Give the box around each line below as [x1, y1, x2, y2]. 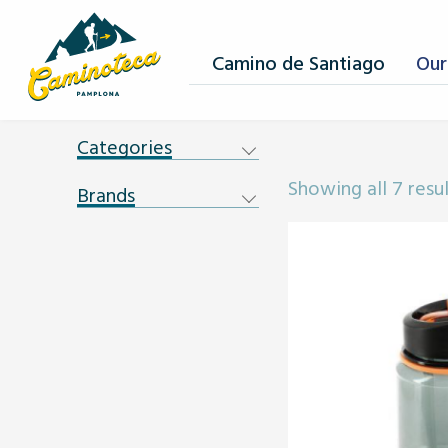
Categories [77, 131, 172, 161]
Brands [77, 179, 135, 209]
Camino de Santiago [212, 47, 386, 77]
